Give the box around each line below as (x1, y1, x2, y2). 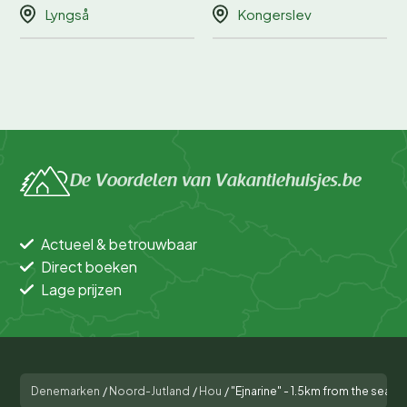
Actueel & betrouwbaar (41, 234, 197, 254)
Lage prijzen (41, 280, 122, 300)
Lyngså (45, 5, 89, 24)
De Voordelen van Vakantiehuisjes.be (70, 172, 362, 191)
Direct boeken (41, 257, 137, 277)
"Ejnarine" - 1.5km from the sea (231, 384, 391, 399)
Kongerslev (238, 5, 312, 24)
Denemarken (31, 384, 100, 399)
